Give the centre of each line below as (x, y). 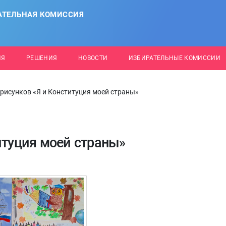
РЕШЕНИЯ (42, 58)
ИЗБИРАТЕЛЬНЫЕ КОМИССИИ (175, 58)
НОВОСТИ (93, 58)
